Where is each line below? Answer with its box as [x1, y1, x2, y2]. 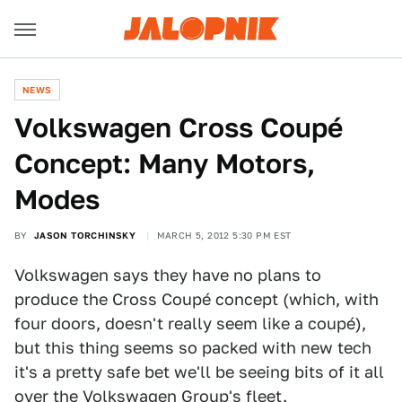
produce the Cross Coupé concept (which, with [14, 290, 379, 309]
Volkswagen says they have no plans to [14, 266, 321, 284]
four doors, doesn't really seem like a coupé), [14, 314, 366, 333]
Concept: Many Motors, [14, 147, 315, 179]
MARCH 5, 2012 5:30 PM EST [156, 230, 292, 240]
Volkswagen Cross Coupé [14, 111, 343, 144]
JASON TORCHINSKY [33, 230, 136, 240]
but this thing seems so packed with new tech [14, 338, 371, 357]
